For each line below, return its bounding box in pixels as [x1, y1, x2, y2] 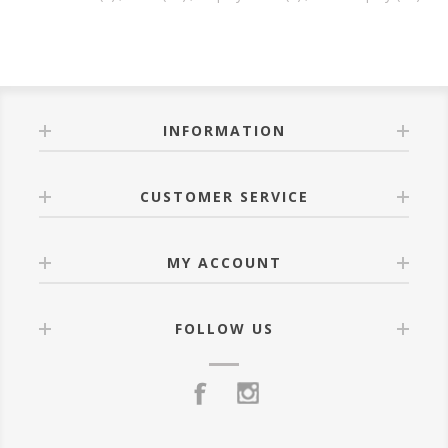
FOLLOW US [174, 318, 274, 338]
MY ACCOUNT [166, 252, 282, 272]
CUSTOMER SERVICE [139, 186, 309, 206]
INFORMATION [162, 120, 286, 140]
